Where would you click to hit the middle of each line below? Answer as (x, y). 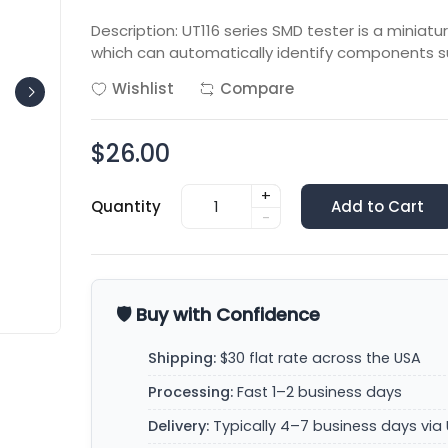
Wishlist (143, 88)
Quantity (126, 206)
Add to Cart (378, 206)
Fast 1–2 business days (318, 392)
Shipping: (182, 358)
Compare (257, 88)
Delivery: (179, 426)
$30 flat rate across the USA (319, 358)
